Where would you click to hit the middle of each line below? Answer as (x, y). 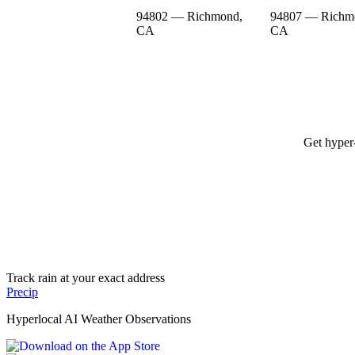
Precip (22, 292)
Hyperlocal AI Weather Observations (99, 319)
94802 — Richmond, (189, 16)
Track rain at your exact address (86, 277)
